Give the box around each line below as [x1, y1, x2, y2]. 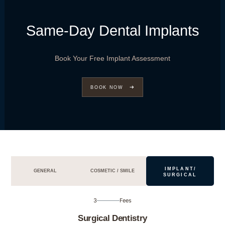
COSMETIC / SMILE [90, 168, 135, 174]
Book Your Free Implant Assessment [55, 54, 170, 62]
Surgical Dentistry [77, 213, 148, 222]
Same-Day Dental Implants [26, 23, 199, 39]
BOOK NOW [90, 84, 124, 90]
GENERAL [33, 168, 57, 174]
